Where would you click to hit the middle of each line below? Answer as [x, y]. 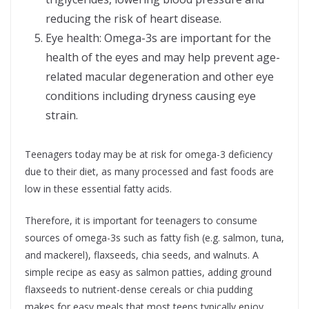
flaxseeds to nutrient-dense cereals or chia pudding [139, 290]
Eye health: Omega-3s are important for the [158, 38]
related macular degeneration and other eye [160, 77]
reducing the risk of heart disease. [133, 19]
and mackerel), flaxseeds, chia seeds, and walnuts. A [142, 255]
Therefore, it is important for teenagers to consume [141, 221]
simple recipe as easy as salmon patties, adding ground [148, 272]
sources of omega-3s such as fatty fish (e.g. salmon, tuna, [154, 238]
